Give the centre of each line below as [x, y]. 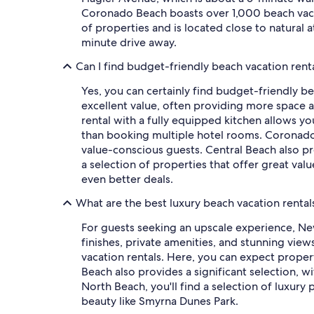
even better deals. [127, 179]
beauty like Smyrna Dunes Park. [160, 301]
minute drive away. [129, 42]
